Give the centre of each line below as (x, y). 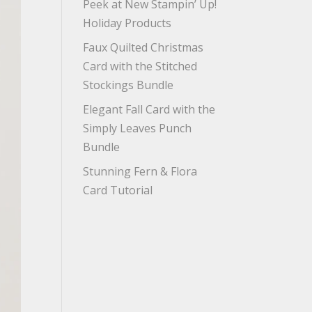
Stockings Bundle (128, 85)
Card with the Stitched (140, 66)
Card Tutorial (118, 190)
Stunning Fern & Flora (140, 171)
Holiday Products (127, 23)
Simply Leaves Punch (138, 128)
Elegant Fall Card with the (149, 109)
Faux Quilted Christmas (143, 47)
